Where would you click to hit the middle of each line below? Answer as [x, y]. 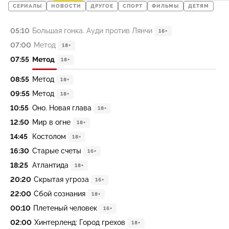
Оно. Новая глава [62, 108]
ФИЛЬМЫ [165, 6]
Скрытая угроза [61, 179]
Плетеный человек [65, 208]
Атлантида [50, 165]
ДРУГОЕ [102, 6]
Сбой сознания [60, 194]
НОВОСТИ [66, 6]
